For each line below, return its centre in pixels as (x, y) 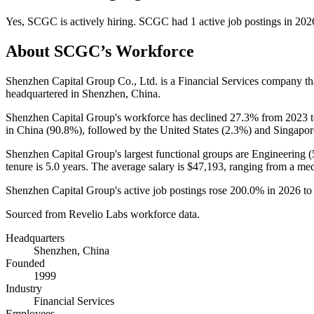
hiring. (122, 21)
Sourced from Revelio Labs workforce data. (103, 214)
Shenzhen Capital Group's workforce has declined (118, 117)
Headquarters (35, 238)
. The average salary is (136, 166)
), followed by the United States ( (152, 130)
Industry (24, 288)
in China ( (28, 130)
